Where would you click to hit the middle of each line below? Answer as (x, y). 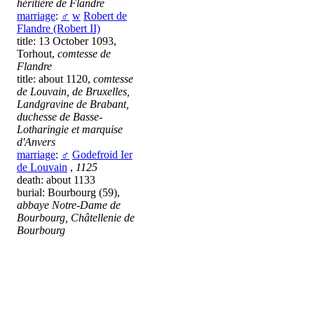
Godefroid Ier (102, 155)
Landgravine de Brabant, (73, 104)
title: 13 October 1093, (67, 41)
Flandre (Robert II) (59, 29)
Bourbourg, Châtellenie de (76, 218)
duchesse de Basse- (60, 117)
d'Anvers (36, 142)
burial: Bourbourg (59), (68, 193)
